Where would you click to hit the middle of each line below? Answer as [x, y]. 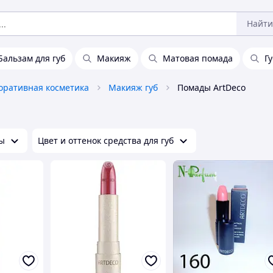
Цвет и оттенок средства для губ [106, 140]
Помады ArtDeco [211, 87]
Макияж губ [133, 87]
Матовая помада [198, 58]
